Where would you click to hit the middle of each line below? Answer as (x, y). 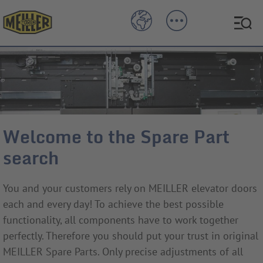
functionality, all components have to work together (121, 220)
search (31, 158)
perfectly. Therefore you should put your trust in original (131, 236)
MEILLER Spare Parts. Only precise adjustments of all (123, 252)
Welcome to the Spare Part (116, 137)
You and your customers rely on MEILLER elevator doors (130, 188)
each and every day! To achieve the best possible (113, 204)
